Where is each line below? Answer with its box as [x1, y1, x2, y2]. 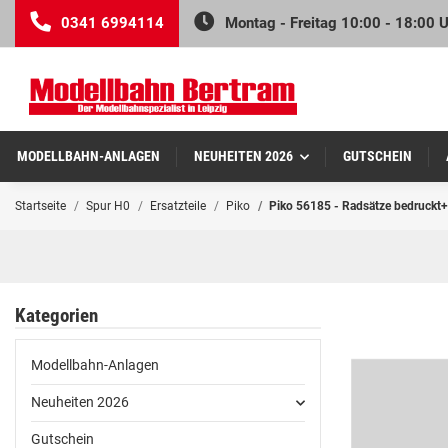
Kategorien [15, 305, 98, 328]
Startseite [15, 199, 66, 214]
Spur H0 [86, 199, 130, 214]
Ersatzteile [150, 199, 206, 214]
